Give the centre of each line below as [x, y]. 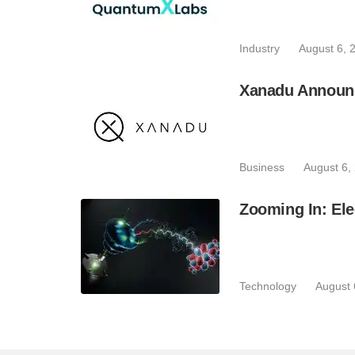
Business [262, 167]
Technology [268, 286]
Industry [260, 48]
